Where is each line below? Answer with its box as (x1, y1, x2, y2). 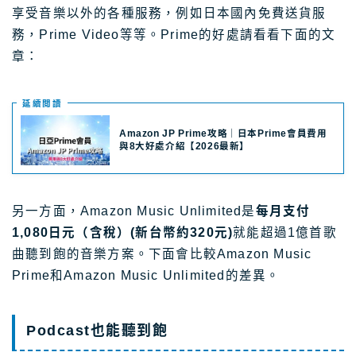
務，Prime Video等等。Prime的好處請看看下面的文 (12, 28, 336, 42)
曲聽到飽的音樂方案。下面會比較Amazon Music (12, 247, 312, 261)
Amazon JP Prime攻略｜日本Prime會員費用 (119, 128, 327, 138)
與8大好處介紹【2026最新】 (119, 141, 250, 151)
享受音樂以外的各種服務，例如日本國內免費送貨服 (12, 6, 327, 21)
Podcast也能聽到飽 (26, 323, 168, 339)
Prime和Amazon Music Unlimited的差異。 (12, 269, 281, 283)
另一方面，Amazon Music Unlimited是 (12, 204, 256, 219)
